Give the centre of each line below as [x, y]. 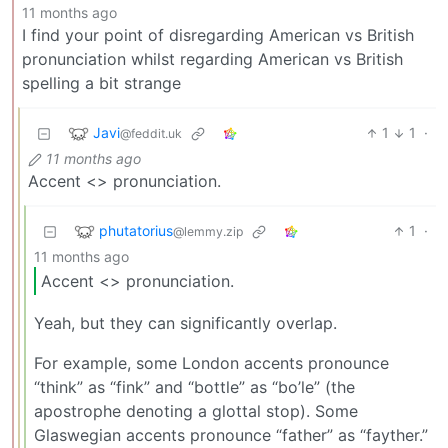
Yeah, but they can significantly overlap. [185, 322]
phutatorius [136, 230]
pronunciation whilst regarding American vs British [212, 59]
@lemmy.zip [208, 231]
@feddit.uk [151, 133]
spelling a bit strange [101, 83]
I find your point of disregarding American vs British [218, 35]
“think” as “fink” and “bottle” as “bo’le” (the [194, 386]
